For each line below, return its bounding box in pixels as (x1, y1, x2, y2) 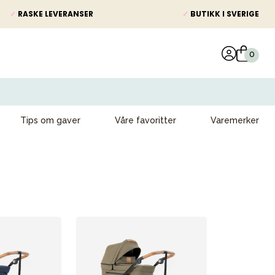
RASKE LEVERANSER (16, 9, 93, 19)
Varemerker (211, 115, 259, 125)
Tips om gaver (20, 115, 80, 125)
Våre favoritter (115, 115, 176, 125)
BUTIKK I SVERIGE (188, 9, 259, 19)
